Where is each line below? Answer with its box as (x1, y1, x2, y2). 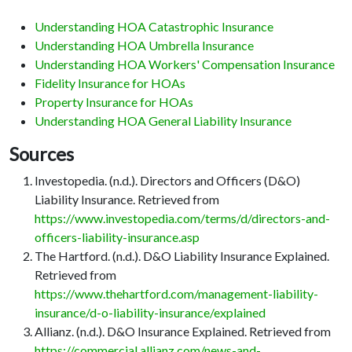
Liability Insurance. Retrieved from (35, 192, 219, 207)
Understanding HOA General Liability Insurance (35, 113, 291, 129)
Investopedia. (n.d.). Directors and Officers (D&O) (35, 173, 300, 189)
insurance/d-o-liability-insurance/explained (35, 305, 266, 321)
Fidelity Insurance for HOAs (35, 75, 185, 91)
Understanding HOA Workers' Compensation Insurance (35, 57, 335, 72)
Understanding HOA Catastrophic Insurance (35, 19, 273, 35)
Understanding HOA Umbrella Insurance (35, 38, 254, 53)
